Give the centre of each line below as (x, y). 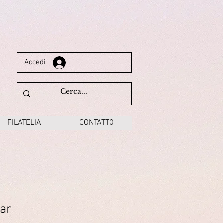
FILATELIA (24, 123)
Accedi (35, 62)
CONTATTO (96, 123)
